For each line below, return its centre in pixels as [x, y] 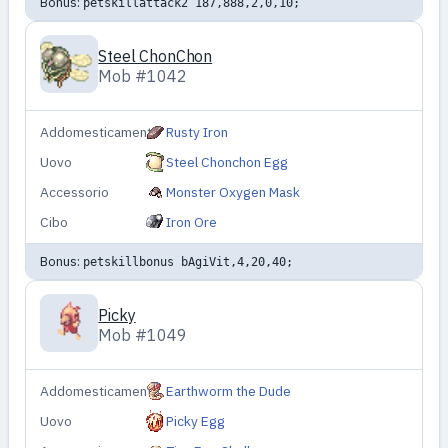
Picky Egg [196, 421]
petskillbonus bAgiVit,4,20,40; [187, 262]
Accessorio [75, 192]
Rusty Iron [197, 132]
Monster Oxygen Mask [233, 192]
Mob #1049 [143, 334]
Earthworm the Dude [229, 391]
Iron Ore [192, 222]
